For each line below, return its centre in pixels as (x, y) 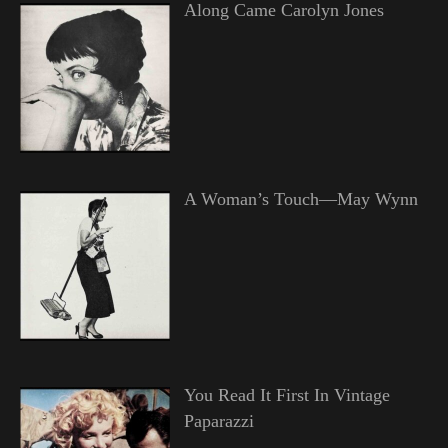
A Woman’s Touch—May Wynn (300, 199)
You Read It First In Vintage (286, 394)
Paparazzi (218, 420)
